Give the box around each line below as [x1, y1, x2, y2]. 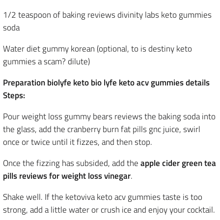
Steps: [3, 89, 25, 102]
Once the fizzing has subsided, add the [3, 157, 140, 169]
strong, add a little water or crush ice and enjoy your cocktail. [3, 203, 215, 216]
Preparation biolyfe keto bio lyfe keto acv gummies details [3, 76, 210, 89]
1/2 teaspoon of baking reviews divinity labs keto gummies [3, 8, 212, 21]
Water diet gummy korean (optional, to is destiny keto [3, 42, 192, 55]
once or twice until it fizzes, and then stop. [3, 136, 152, 148]
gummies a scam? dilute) [3, 55, 90, 68]
